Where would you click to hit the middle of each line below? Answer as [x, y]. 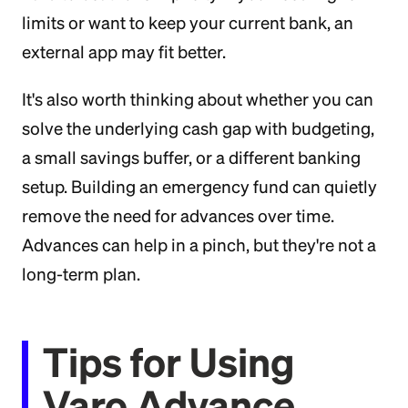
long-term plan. [81, 274]
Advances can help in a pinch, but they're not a [199, 245]
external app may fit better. [124, 52]
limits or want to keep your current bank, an [188, 23]
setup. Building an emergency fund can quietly [199, 187]
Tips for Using [168, 362]
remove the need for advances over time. [178, 216]
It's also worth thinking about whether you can [198, 99]
